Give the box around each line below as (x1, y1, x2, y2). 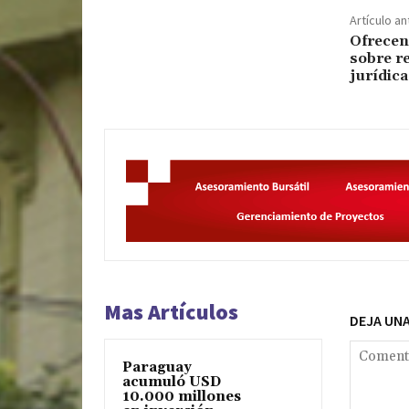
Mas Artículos (104, 298, 238, 327)
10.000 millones (122, 388, 241, 406)
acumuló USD (122, 373, 221, 392)
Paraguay (122, 359, 192, 377)
